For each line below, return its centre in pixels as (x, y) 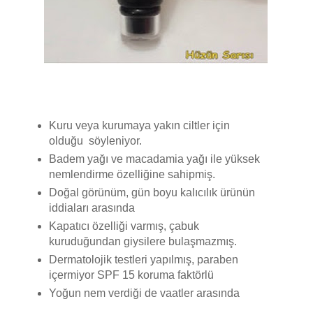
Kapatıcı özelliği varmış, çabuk (124, 226)
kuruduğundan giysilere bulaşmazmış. (143, 242)
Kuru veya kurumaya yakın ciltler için (139, 126)
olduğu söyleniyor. (97, 141)
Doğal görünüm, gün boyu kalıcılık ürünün (152, 193)
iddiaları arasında (92, 208)
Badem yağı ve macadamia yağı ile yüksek (154, 159)
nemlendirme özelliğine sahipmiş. (132, 175)
